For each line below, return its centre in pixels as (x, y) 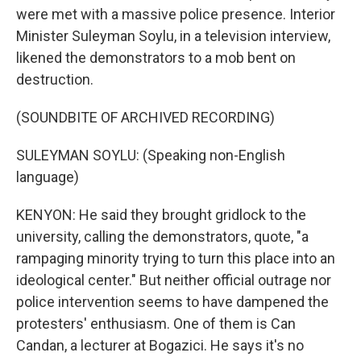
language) (48, 177)
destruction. (55, 79)
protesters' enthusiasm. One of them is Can (156, 324)
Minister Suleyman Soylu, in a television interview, (173, 36)
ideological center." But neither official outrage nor (174, 280)
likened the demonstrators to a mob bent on (156, 58)
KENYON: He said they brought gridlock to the (161, 215)
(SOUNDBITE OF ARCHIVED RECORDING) (145, 117)
